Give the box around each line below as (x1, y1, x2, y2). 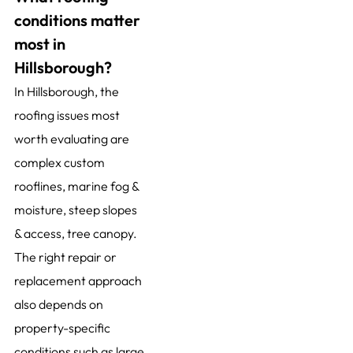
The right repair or (13, 249, 117, 266)
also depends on (13, 296, 103, 313)
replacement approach (13, 273, 142, 289)
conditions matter (13, 10, 140, 31)
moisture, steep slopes (13, 202, 137, 218)
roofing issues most (13, 107, 120, 124)
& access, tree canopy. (13, 225, 137, 242)
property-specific (13, 320, 110, 336)
